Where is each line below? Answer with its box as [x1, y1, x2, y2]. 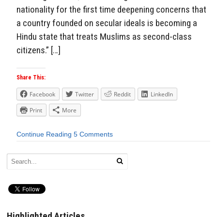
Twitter [75, 90, 94, 99]
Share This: [16, 74, 46, 81]
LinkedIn [151, 90, 173, 99]
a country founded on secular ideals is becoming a [16, 17, 197, 29]
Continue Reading [16, 130, 72, 139]
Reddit [114, 90, 131, 99]
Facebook [30, 90, 55, 99]
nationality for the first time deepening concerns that [16, 3, 206, 15]
